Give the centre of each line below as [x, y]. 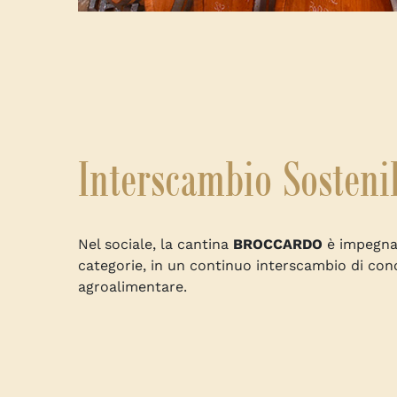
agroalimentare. [132, 287]
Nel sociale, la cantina [156, 244]
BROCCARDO [278, 244]
